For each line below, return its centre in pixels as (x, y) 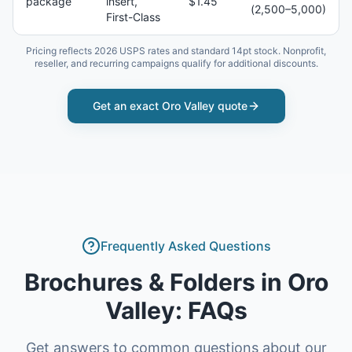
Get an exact (127, 106)
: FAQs (211, 310)
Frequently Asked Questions (185, 246)
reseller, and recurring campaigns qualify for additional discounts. (176, 63)
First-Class (133, 17)
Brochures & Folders (139, 282)
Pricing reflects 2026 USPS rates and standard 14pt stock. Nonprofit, (176, 51)
